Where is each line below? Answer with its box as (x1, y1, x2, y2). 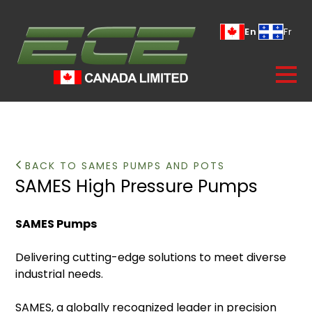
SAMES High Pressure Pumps (15, 174, 258, 198)
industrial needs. (15, 266, 107, 282)
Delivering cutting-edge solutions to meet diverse (15, 249, 287, 265)
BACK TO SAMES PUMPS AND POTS (21, 159, 226, 173)
